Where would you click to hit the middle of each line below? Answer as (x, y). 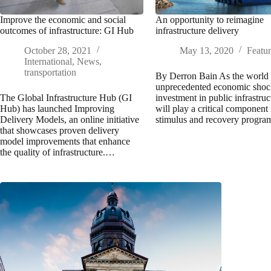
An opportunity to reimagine (210, 19)
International (48, 61)
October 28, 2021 (58, 50)
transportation (50, 72)
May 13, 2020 (207, 50)
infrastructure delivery (198, 30)
